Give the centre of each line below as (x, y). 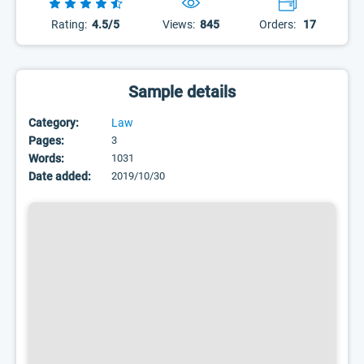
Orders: (277, 24)
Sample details (182, 92)
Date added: (60, 176)
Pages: (46, 141)
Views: (178, 24)
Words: (46, 158)
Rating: (69, 24)
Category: (54, 123)
